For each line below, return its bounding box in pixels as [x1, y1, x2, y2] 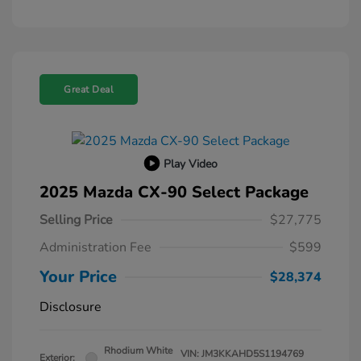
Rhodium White [104, 344, 172, 358]
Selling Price [39, 211, 113, 230]
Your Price [39, 266, 117, 288]
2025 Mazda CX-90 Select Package [39, 181, 309, 204]
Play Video [163, 156, 218, 172]
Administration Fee [39, 239, 151, 257]
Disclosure [39, 298, 102, 317]
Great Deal [64, 83, 114, 97]
